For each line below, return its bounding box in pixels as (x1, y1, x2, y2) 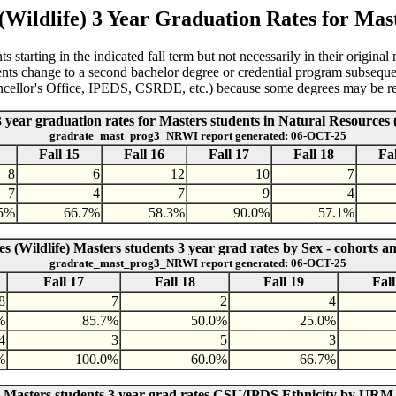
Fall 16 (124, 146, 164, 162)
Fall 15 (39, 146, 80, 162)
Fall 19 (263, 273, 304, 289)
